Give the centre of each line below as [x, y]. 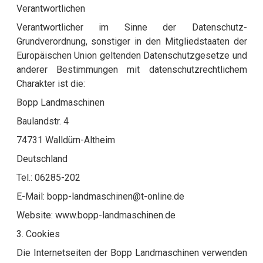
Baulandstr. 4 [42, 122]
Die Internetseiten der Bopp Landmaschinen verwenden [131, 253]
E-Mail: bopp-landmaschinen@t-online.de [100, 197]
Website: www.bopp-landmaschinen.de [96, 215]
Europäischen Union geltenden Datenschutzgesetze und [131, 56]
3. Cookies [38, 234]
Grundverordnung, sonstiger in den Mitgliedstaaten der [131, 42]
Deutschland [42, 159]
